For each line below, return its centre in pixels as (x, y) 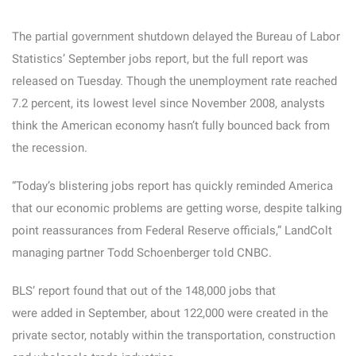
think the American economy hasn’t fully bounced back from (171, 126)
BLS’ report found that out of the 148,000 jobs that (144, 291)
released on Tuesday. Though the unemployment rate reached (174, 81)
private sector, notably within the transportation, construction (174, 335)
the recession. (50, 148)
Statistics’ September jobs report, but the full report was (160, 59)
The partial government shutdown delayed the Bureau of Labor (176, 37)
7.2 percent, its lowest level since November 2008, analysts (168, 103)
